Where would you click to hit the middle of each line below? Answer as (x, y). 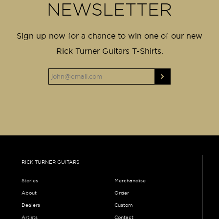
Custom (123, 205)
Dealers (31, 205)
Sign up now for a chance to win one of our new (109, 35)
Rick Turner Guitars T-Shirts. (109, 51)
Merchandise (130, 180)
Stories (30, 180)
